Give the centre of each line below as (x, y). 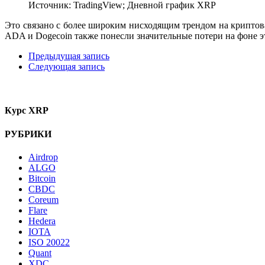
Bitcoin (42, 179)
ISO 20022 (49, 243)
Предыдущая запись (69, 56)
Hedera (42, 221)
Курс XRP (27, 111)
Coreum (43, 200)
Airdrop (43, 157)
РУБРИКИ (28, 134)
